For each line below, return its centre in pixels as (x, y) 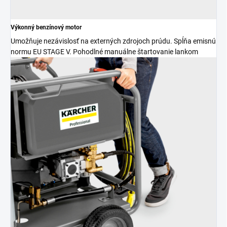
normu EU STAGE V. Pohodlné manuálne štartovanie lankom (104, 51)
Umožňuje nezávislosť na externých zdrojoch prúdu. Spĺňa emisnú (113, 41)
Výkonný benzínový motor (46, 27)
